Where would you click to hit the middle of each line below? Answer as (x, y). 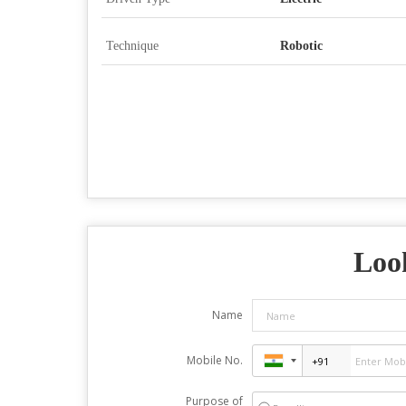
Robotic (301, 46)
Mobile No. (214, 361)
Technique (132, 46)
